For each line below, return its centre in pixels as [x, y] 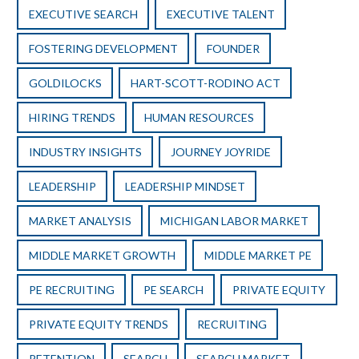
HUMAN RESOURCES [199, 118]
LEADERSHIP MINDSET [185, 187]
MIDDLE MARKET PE [258, 256]
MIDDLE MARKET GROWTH [102, 256]
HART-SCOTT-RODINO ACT [205, 83]
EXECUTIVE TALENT [220, 14]
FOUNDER [233, 49]
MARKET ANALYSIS [80, 221]
